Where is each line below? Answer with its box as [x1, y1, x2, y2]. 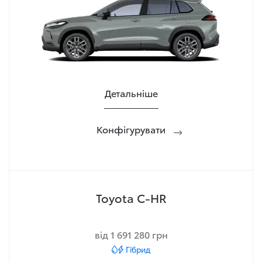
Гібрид [126, 244, 150, 254]
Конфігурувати [96, 122, 166, 136]
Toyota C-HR [95, 189, 167, 206]
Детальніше [104, 86, 158, 99]
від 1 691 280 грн [94, 227, 168, 241]
